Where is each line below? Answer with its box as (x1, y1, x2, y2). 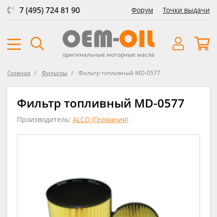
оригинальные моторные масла (62, 50, 155, 59)
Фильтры (42, 68, 67, 77)
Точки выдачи (163, 5, 210, 15)
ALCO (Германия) (73, 114, 128, 124)
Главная (7, 68, 31, 77)
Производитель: (17, 114, 73, 124)
